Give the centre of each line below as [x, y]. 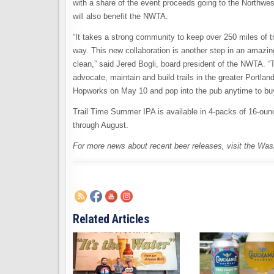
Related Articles [111, 219]
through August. [101, 125]
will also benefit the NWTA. [120, 16]
